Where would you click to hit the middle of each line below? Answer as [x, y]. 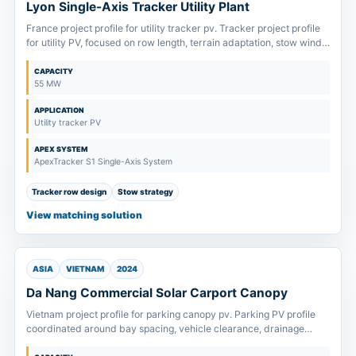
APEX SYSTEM [61, 149]
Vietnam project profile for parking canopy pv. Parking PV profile [171, 314]
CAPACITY [54, 71]
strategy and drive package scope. [104, 56]
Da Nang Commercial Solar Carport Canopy [157, 292]
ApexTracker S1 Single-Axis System [103, 161]
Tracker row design [69, 191]
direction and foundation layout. [98, 342]
